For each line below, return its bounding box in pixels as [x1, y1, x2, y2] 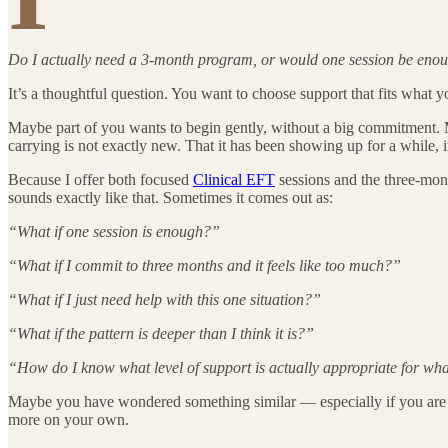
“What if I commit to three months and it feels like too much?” [8, 256, 401, 274]
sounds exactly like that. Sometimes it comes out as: [8, 188, 333, 206]
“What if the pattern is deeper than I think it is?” [8, 324, 314, 342]
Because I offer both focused [8, 170, 193, 188]
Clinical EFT [193, 170, 275, 188]
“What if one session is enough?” [8, 222, 220, 240]
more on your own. [8, 410, 129, 428]
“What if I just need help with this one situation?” [8, 290, 321, 308]
